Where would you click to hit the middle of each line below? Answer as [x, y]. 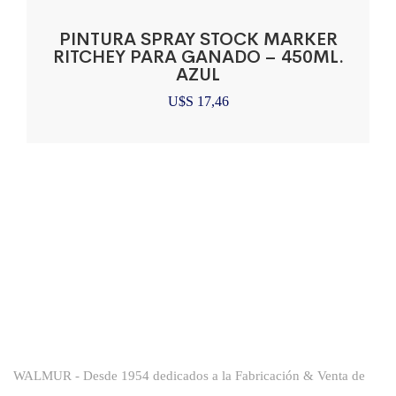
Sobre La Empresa [88, 338]
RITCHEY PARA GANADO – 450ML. [198, 57]
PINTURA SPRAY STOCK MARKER [198, 40]
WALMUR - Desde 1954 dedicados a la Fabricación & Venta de [189, 376]
